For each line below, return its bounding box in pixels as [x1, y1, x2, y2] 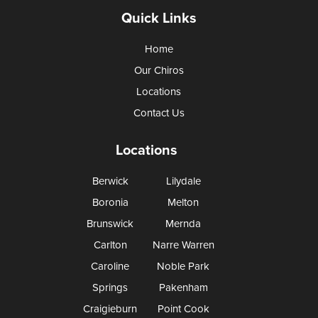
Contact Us [133, 106, 185, 120]
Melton [168, 196, 199, 209]
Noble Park [157, 260, 210, 273]
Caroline [91, 260, 130, 273]
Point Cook [157, 302, 209, 316]
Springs [92, 281, 128, 295]
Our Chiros [133, 64, 184, 77]
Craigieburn [83, 302, 138, 316]
